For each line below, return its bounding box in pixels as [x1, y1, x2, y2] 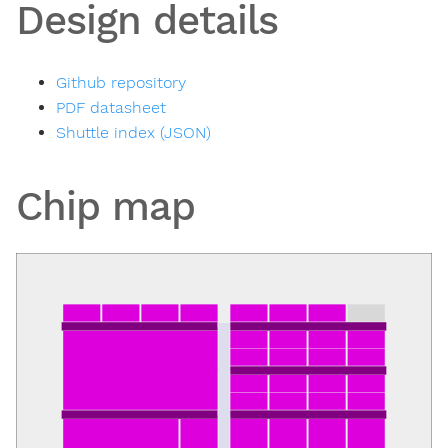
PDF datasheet [56, 97, 166, 117]
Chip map [16, 182, 195, 230]
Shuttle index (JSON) [56, 122, 211, 142]
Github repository [56, 72, 186, 92]
